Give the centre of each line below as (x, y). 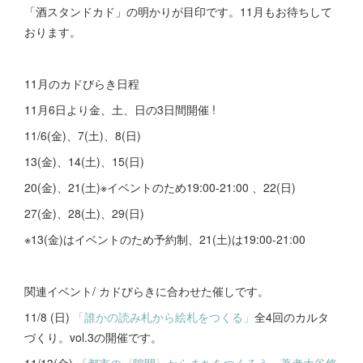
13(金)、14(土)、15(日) (84, 161)
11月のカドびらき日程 (82, 83)
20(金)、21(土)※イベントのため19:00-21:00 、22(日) (160, 187)
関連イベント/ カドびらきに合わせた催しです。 (147, 291)
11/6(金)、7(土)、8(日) (84, 135)
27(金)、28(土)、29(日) (84, 213)
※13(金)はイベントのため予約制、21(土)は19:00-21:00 (165, 239)
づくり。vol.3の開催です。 (93, 337)
